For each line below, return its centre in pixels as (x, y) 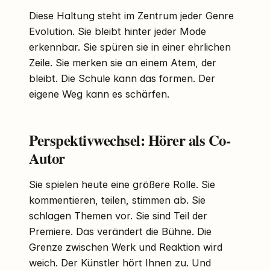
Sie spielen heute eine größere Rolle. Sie (122, 185)
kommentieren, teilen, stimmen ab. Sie (117, 200)
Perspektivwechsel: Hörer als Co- (130, 140)
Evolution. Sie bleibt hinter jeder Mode (118, 32)
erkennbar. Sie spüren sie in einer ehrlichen (130, 47)
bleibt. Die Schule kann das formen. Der (122, 79)
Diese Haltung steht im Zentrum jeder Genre (131, 16)
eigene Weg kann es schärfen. (99, 94)
